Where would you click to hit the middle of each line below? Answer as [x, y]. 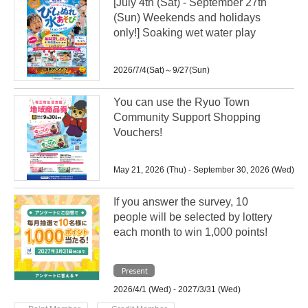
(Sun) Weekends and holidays [187, 18]
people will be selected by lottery [193, 217]
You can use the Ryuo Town [181, 102]
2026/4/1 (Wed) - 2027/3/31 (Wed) [177, 289]
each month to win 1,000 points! [190, 232]
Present [134, 270]
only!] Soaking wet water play [185, 33]
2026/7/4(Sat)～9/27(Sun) [162, 70]
